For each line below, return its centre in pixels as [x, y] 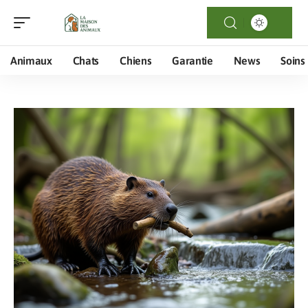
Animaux [31, 60]
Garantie [192, 60]
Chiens [136, 60]
